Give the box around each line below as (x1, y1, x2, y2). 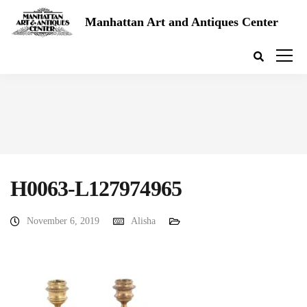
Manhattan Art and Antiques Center (85, 14, 279, 29)
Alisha (131, 216, 156, 226)
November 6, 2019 (27, 216, 99, 226)
